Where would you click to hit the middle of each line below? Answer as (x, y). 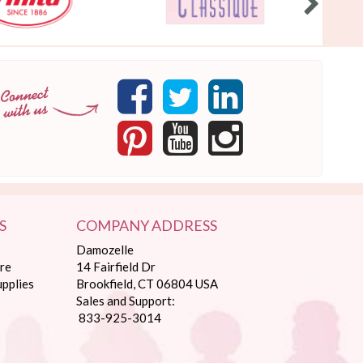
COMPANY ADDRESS (147, 226)
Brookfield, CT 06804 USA (147, 284)
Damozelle (105, 250)
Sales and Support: (126, 301)
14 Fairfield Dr (116, 267)
